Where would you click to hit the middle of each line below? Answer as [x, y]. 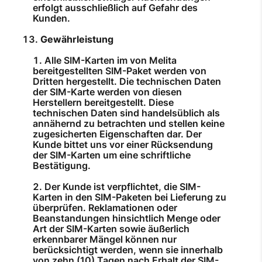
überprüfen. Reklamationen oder [105, 208]
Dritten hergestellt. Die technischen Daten [127, 82]
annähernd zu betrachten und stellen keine [129, 124]
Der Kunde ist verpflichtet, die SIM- [123, 187]
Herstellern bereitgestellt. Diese [103, 103]
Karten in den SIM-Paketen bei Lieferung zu [130, 197]
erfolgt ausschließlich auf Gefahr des [115, 8]
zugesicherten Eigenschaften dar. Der [117, 134]
